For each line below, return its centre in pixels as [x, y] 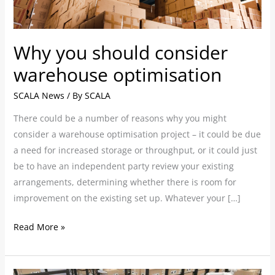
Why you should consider [120, 53]
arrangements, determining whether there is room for [125, 182]
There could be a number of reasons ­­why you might [120, 118]
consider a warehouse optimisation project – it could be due [137, 134]
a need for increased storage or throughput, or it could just [135, 150]
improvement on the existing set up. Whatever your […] [127, 198]
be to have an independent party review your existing [123, 166]
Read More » [39, 227]
